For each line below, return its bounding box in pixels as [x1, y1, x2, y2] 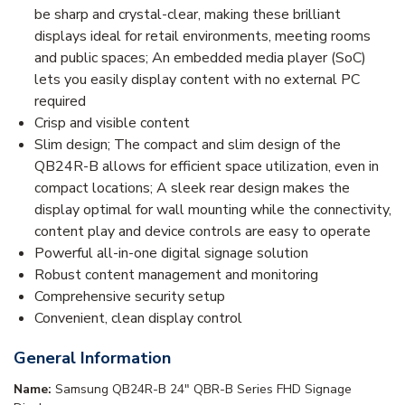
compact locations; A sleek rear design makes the [34, 177, 350, 198]
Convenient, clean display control [34, 307, 242, 328]
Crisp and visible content [34, 112, 190, 133]
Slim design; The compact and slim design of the [34, 134, 341, 155]
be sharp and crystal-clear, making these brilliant [34, 4, 341, 24]
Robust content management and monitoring [34, 264, 318, 285]
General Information [14, 346, 171, 369]
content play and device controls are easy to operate [34, 221, 371, 241]
